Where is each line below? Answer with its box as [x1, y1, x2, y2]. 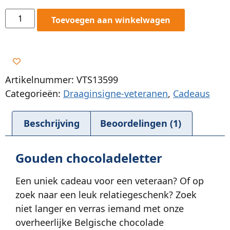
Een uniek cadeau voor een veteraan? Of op [15, 174, 204, 187]
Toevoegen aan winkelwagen [51, 14, 171, 26]
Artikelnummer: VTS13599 [5, 73, 118, 86]
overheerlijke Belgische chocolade [15, 216, 164, 228]
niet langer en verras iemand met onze [15, 202, 184, 215]
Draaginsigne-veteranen [63, 87, 168, 100]
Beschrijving [23, 117, 80, 130]
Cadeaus [173, 87, 210, 100]
